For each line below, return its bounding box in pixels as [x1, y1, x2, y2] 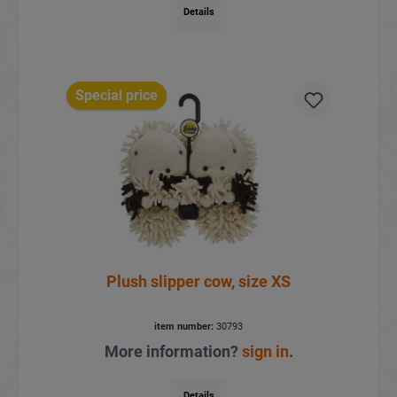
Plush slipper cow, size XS [106, 271, 291, 291]
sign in [241, 341, 289, 361]
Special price [74, 86, 158, 104]
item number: [154, 320, 214, 332]
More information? [104, 341, 242, 361]
